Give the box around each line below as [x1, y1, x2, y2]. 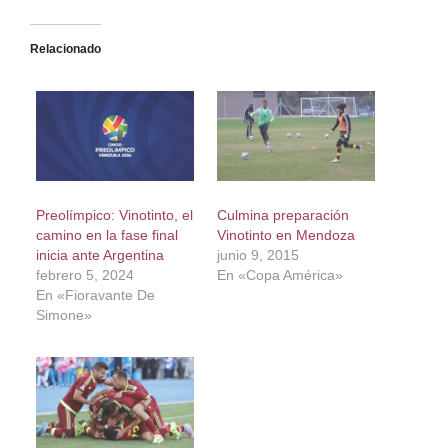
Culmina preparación [216, 207, 349, 224]
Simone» [35, 307, 92, 324]
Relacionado [29, 41, 101, 56]
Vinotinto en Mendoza [216, 227, 355, 244]
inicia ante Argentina [35, 247, 164, 264]
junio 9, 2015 [216, 247, 299, 264]
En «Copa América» [216, 267, 343, 284]
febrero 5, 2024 [35, 267, 134, 284]
